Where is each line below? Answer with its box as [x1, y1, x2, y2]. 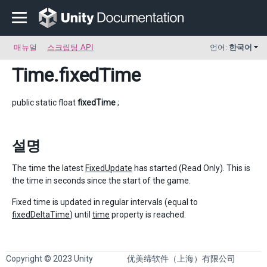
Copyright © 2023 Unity [6, 254, 93, 263]
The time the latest [12, 163, 85, 173]
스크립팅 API [47, 43, 94, 52]
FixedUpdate [85, 163, 132, 173]
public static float [12, 98, 77, 107]
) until [70, 210, 92, 219]
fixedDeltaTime [12, 210, 70, 219]
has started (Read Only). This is [132, 163, 250, 173]
